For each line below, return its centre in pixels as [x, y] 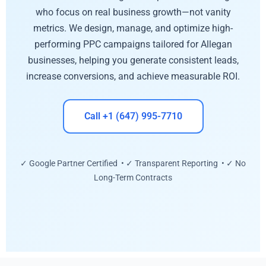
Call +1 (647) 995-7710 [133, 116]
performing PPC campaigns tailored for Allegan [133, 44]
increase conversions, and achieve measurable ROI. [133, 76]
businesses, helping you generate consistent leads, [133, 60]
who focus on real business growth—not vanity [133, 12]
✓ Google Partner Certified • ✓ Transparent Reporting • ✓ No [133, 164]
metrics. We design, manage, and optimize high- [133, 28]
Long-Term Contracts [133, 178]
